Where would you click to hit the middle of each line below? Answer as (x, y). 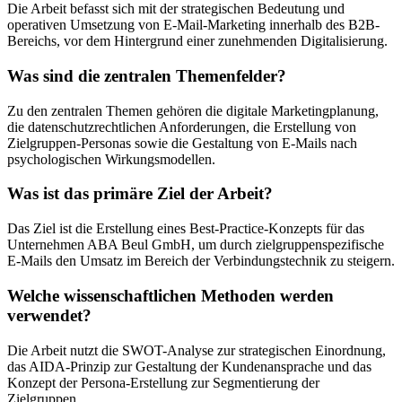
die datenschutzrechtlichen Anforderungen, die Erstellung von (182, 127)
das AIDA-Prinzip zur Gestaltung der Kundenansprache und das (189, 366)
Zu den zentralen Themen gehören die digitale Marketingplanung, (193, 110)
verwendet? (49, 315)
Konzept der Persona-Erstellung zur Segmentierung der (163, 382)
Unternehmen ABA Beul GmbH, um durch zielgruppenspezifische (196, 245)
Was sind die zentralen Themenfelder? (147, 76)
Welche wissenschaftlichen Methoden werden (170, 295)
